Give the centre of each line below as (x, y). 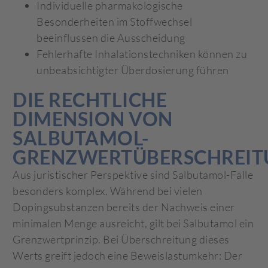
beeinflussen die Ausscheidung (111, 37)
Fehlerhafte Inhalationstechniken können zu (142, 54)
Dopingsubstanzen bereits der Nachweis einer (124, 207)
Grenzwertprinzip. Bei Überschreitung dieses (121, 239)
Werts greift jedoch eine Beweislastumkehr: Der (128, 255)
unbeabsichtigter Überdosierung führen (133, 70)
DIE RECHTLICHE (90, 99)
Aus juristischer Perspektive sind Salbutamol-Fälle (133, 174)
